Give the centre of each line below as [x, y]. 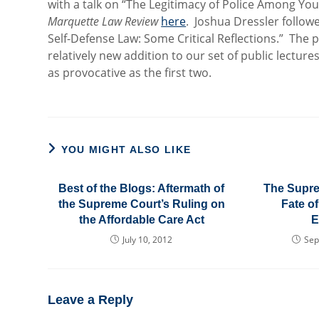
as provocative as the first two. [130, 73]
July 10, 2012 [148, 240]
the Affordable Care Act [141, 220]
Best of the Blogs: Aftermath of [142, 188]
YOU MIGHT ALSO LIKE [126, 150]
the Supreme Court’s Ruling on [141, 204]
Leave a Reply [91, 300]
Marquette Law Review [105, 21]
